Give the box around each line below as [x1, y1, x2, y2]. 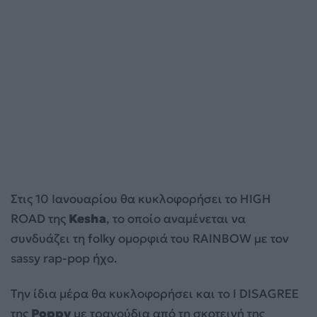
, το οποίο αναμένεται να [106, 210, 246, 226]
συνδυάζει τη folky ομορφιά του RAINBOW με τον [11, 230, 289, 246]
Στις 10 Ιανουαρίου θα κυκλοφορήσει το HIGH [11, 190, 271, 207]
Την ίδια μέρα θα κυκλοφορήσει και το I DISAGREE [11, 285, 299, 301]
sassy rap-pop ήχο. [11, 250, 117, 266]
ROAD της [11, 210, 69, 226]
